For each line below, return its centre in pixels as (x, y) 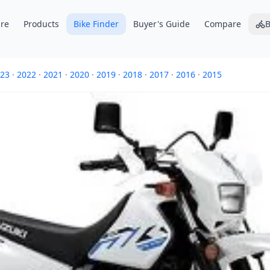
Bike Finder (96, 24)
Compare (222, 24)
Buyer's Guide (161, 24)
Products (41, 24)
